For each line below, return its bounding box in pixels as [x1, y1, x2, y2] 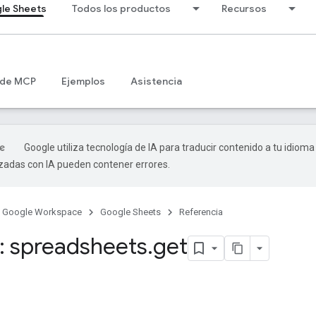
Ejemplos [61, 75, 105, 87]
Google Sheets [100, 207, 161, 217]
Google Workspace [2, 207, 82, 217]
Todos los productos [72, 2, 171, 15]
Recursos [221, 2, 267, 15]
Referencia [179, 207, 223, 217]
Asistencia [130, 75, 182, 87]
